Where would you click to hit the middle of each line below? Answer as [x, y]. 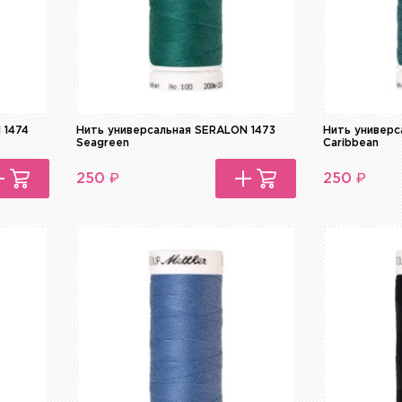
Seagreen [103, 144]
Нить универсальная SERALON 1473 [176, 131]
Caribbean [351, 144]
